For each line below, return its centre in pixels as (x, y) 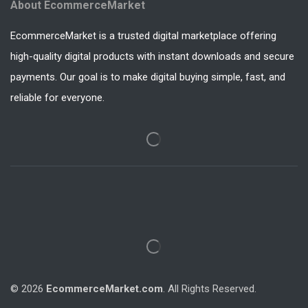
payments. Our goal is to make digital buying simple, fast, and (148, 77)
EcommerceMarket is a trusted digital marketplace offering (143, 35)
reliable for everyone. (57, 97)
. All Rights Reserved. (210, 289)
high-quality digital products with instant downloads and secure (152, 56)
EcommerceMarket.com (104, 289)
